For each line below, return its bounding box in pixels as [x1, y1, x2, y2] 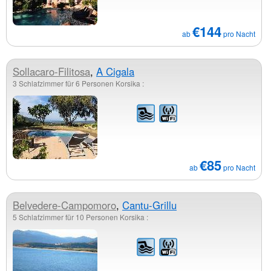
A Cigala [96, 64, 134, 79]
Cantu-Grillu [122, 198, 177, 212]
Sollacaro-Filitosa [13, 64, 90, 79]
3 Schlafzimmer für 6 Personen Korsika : [13, 78, 144, 88]
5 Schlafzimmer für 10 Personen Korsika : [13, 212, 148, 222]
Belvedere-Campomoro [13, 198, 116, 212]
